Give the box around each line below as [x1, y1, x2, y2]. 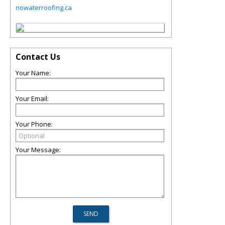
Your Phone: [16, 120, 53, 129]
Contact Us [16, 51, 60, 62]
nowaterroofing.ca [16, 3, 72, 12]
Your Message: [16, 145, 61, 154]
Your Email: [16, 94, 49, 103]
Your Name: [16, 68, 51, 77]
